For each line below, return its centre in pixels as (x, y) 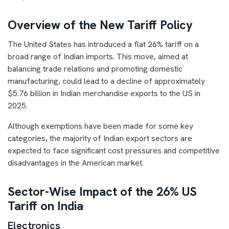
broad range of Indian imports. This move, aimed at (98, 56)
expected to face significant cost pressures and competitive (114, 151)
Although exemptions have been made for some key (100, 126)
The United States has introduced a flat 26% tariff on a (103, 44)
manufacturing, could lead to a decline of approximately (106, 81)
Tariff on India (45, 206)
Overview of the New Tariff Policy (100, 25)
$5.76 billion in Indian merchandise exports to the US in (104, 93)
